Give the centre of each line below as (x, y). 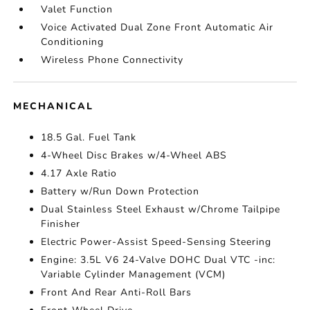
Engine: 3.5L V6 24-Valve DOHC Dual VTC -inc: (158, 260)
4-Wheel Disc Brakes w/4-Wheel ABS (134, 155)
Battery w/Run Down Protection (120, 191)
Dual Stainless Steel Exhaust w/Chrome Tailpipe (161, 209)
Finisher (61, 224)
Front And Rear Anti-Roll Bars (117, 292)
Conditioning (73, 42)
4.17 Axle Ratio (79, 173)
